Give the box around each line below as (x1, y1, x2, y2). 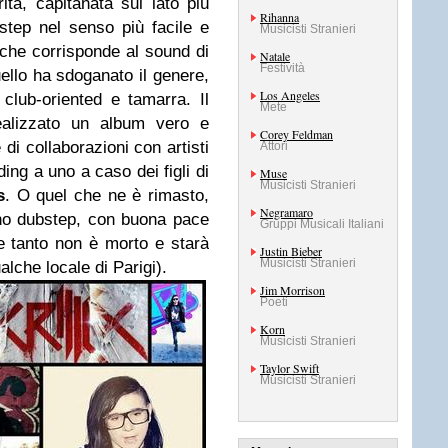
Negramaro (260, 204, 313, 220)
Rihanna (260, 9, 299, 25)
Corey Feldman (260, 126, 333, 142)
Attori (260, 139, 288, 153)
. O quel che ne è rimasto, (5, 186, 210, 205)
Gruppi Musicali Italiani (260, 217, 384, 231)
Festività (260, 61, 305, 75)
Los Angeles (260, 87, 320, 103)
